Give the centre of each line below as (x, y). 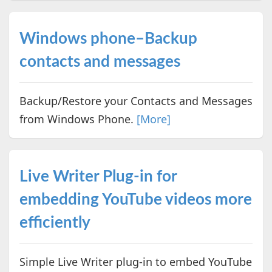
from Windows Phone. (78, 119)
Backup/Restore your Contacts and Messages (136, 100)
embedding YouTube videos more (135, 199)
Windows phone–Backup (108, 39)
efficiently (55, 223)
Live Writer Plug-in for (98, 176)
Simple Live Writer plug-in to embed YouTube (135, 261)
